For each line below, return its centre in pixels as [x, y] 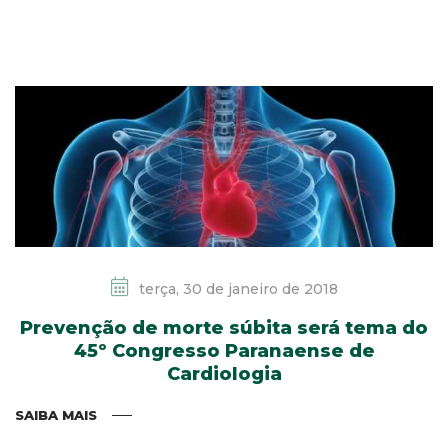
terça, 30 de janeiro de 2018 [236, 288]
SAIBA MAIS [56, 414]
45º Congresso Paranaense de [224, 350]
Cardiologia [224, 373]
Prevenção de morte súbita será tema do [224, 327]
